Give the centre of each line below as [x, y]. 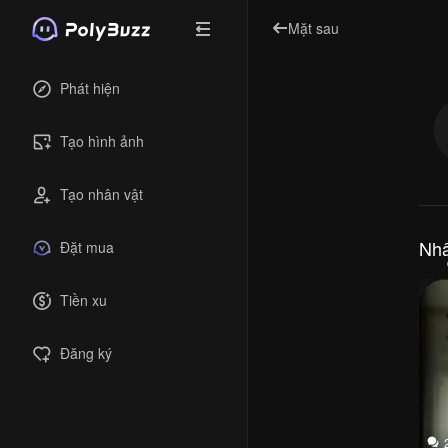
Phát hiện [90, 88]
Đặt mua [87, 247]
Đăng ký [86, 353]
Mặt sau [313, 27]
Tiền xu [83, 300]
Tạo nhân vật [101, 194]
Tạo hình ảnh [102, 141]
